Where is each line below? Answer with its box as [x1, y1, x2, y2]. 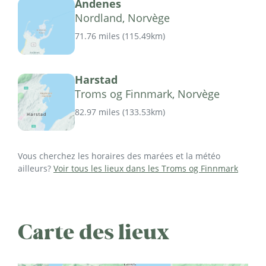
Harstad [75, 72, 118, 87]
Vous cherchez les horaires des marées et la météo [18, 150, 220, 161]
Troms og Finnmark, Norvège [75, 86, 220, 101]
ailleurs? [18, 162, 53, 174]
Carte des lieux [18, 218, 170, 246]
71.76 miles [75, 30, 120, 42]
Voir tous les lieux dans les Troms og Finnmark [53, 162, 238, 174]
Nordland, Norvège [75, 10, 170, 25]
